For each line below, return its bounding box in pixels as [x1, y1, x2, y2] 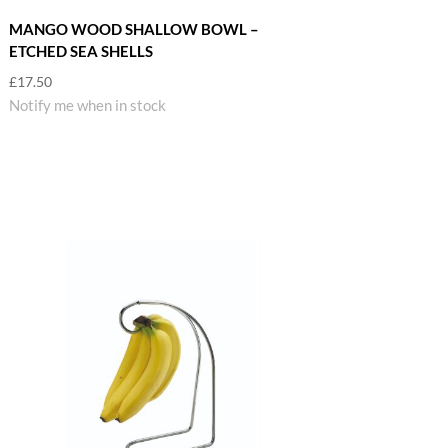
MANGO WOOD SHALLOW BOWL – [8, 20, 259, 39]
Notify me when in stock [8, 95, 166, 114]
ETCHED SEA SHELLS [8, 42, 153, 61]
